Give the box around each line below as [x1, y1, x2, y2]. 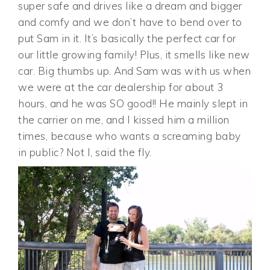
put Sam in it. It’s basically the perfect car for [18, 32, 236, 45]
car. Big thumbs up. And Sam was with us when [18, 64, 251, 78]
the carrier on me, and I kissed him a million [18, 113, 230, 127]
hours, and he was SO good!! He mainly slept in [18, 97, 248, 110]
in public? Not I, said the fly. [18, 146, 152, 159]
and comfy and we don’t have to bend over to [18, 16, 242, 29]
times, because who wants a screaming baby [18, 130, 241, 143]
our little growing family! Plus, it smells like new [18, 48, 250, 61]
